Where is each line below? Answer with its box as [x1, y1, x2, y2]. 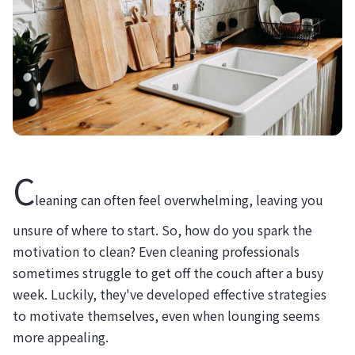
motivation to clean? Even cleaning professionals [13, 241, 300, 261]
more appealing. [13, 326, 109, 346]
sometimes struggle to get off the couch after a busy [13, 262, 323, 282]
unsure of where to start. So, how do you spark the [13, 219, 312, 239]
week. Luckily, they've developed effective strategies [13, 284, 326, 303]
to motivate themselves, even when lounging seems [13, 305, 320, 325]
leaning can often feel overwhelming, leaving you [35, 189, 323, 209]
